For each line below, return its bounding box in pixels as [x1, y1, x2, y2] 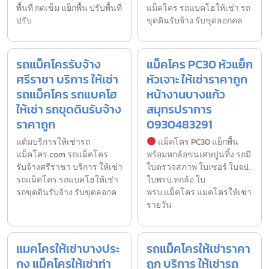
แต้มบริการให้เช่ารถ [16, 135, 90, 148]
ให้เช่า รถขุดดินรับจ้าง [16, 100, 121, 118]
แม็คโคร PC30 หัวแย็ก [147, 55, 253, 73]
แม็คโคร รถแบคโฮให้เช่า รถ [147, 1, 250, 14]
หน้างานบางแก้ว [147, 85, 225, 103]
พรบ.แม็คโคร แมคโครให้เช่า [147, 186, 252, 199]
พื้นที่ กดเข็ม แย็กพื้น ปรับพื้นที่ [16, 1, 122, 14]
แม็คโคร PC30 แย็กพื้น [156, 135, 238, 148]
